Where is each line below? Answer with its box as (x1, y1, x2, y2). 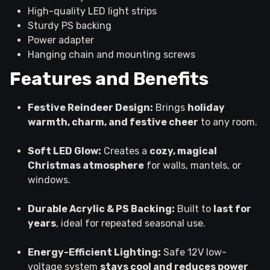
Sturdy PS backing (28, 19, 111, 31)
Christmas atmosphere (28, 159, 144, 171)
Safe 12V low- (161, 246, 227, 258)
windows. (28, 174, 71, 186)
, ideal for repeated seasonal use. (56, 217, 206, 229)
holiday (187, 101, 225, 113)
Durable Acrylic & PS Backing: (28, 202, 175, 215)
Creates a (101, 145, 149, 157)
